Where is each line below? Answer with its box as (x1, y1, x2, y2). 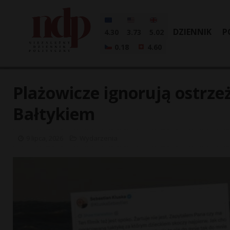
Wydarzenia (80, 133, 118, 143)
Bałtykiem (13, 103, 95, 125)
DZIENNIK (173, 26, 212, 37)
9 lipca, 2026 (26, 133, 63, 143)
